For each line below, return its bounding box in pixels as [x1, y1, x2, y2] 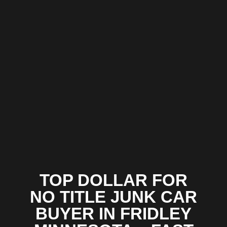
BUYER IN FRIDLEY [35, 204, 192, 223]
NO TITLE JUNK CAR [30, 187, 197, 207]
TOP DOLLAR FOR [40, 171, 187, 190]
